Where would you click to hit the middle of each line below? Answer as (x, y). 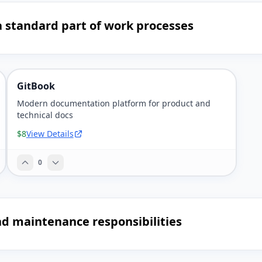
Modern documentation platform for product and (113, 103)
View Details (50, 134)
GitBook (36, 86)
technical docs (45, 115)
